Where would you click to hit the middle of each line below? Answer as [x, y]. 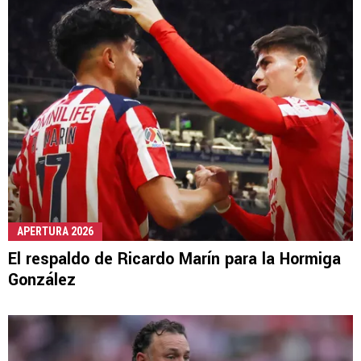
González [42, 280]
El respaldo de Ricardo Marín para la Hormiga [174, 259]
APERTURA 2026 [55, 232]
